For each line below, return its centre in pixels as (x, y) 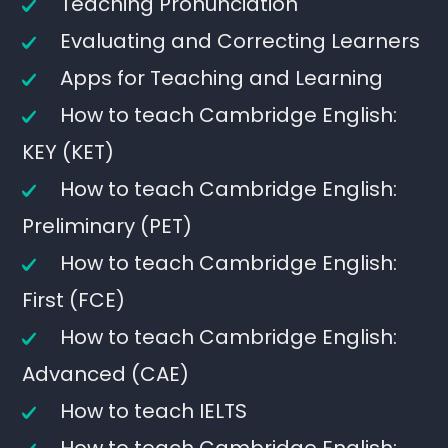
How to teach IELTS (154, 411)
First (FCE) (74, 300)
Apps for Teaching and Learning (222, 78)
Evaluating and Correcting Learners (240, 41)
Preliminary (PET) (107, 226)
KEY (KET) (68, 152)
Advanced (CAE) (106, 374)
